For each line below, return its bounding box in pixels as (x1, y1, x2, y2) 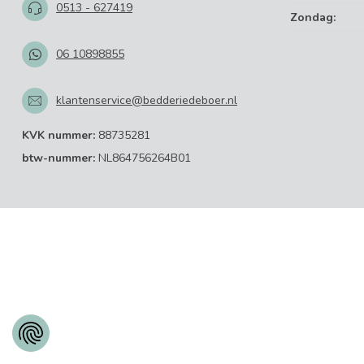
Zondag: (290, 9, 336, 25)
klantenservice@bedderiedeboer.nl (56, 93, 237, 109)
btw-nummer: (22, 149, 95, 166)
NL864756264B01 (95, 149, 191, 166)
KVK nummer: (22, 127, 95, 143)
